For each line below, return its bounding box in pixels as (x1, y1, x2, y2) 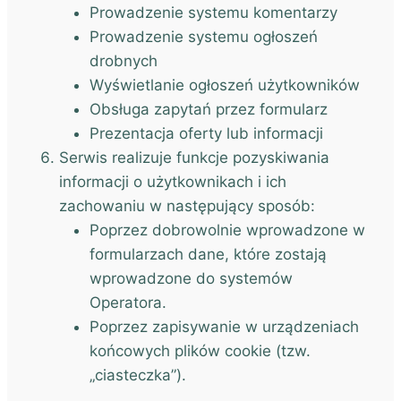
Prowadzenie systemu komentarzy (90, 4, 337, 21)
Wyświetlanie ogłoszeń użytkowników (90, 76, 360, 94)
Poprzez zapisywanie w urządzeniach (90, 318, 359, 336)
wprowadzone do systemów (90, 269, 293, 287)
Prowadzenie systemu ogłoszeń (90, 28, 318, 46)
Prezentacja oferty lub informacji (90, 124, 323, 142)
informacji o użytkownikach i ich (59, 173, 286, 191)
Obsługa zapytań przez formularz (90, 100, 328, 118)
